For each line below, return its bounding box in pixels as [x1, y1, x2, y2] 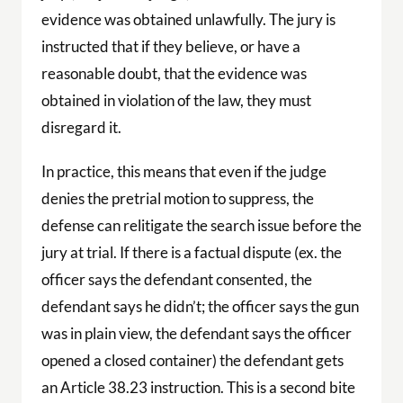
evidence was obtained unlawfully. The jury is [40, 9, 336, 29]
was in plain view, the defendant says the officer [40, 323, 352, 343]
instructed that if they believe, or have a [40, 36, 300, 56]
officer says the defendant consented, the [40, 269, 312, 289]
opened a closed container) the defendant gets [40, 350, 344, 370]
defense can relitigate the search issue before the [40, 215, 362, 235]
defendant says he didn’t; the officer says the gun [40, 296, 359, 316]
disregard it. [40, 117, 121, 137]
